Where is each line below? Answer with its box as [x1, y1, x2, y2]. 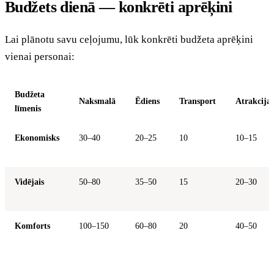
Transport [179, 96, 216, 106]
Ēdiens [135, 96, 160, 106]
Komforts [15, 220, 50, 231]
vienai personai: [5, 50, 75, 62]
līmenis [15, 103, 41, 113]
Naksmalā [79, 96, 116, 106]
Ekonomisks [15, 132, 59, 143]
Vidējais [15, 176, 44, 187]
